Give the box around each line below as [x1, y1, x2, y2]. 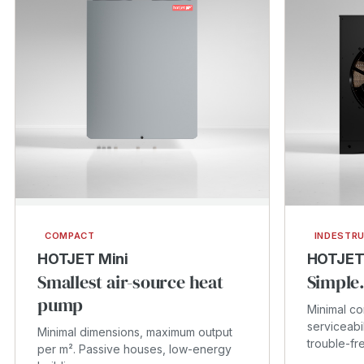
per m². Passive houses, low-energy [37, 342, 232, 356]
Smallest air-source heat [37, 270, 223, 294]
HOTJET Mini [37, 250, 129, 267]
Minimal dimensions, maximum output [37, 325, 232, 339]
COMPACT [45, 230, 95, 241]
